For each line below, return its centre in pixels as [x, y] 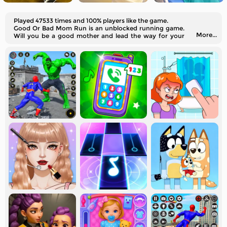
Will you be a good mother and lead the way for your [99, 36]
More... [206, 35]
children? [28, 43]
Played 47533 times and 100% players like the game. [91, 21]
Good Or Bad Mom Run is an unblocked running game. [99, 28]
